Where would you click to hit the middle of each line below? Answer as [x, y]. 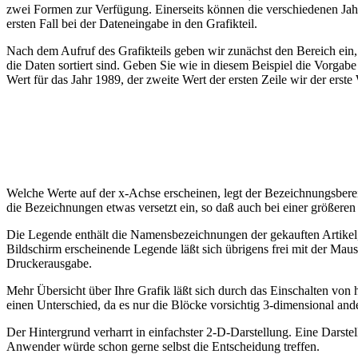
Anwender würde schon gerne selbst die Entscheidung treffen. [163, 346]
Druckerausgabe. [49, 263]
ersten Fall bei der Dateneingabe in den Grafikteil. [132, 23]
